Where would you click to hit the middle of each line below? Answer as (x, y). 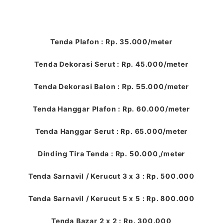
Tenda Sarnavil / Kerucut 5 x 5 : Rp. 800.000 (111, 198)
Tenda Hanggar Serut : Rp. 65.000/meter (111, 131)
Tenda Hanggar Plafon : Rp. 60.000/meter (111, 109)
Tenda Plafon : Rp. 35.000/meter (111, 41)
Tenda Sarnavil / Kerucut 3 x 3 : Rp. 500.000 (111, 176)
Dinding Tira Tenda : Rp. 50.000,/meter (111, 153)
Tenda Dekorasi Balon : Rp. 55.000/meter (111, 86)
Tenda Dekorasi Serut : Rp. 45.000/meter (111, 64)
